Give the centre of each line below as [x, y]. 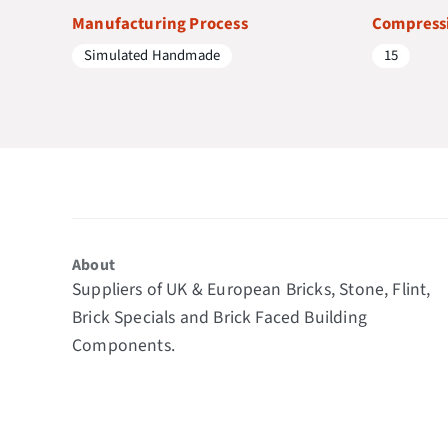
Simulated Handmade [152, 55]
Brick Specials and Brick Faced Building [219, 318]
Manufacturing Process [160, 23]
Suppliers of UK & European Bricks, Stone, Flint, [251, 290]
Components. [123, 346]
